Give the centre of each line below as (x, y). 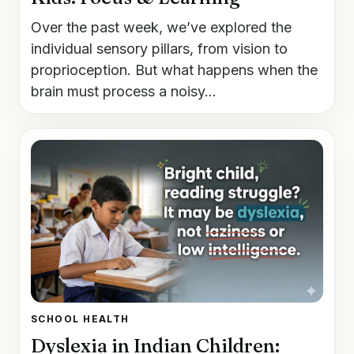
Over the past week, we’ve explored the (161, 27)
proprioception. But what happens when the (174, 70)
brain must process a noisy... (124, 91)
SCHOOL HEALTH (80, 318)
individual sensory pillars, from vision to (159, 48)
